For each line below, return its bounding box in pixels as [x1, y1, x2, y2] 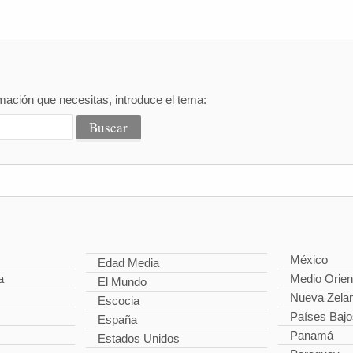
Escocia [98, 294, 140, 307]
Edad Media [98, 256, 160, 269]
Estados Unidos [98, 332, 180, 345]
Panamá [289, 329, 333, 342]
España [98, 313, 138, 326]
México [289, 253, 328, 266]
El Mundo [98, 275, 147, 288]
